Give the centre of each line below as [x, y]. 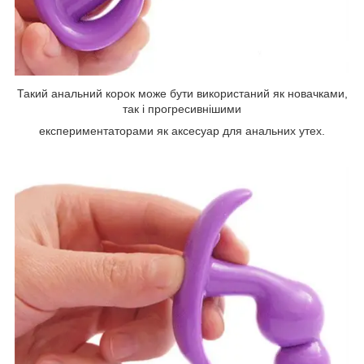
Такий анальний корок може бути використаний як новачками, [182, 94]
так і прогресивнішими [182, 109]
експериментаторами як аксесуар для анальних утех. [182, 131]
